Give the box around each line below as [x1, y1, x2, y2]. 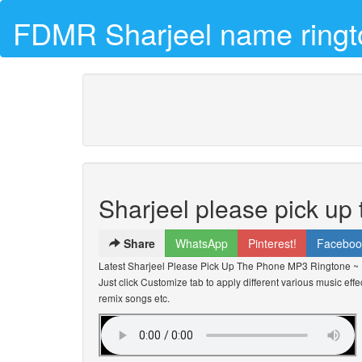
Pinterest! [248, 235, 297, 251]
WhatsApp [175, 235, 228, 251]
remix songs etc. [99, 291, 170, 305]
